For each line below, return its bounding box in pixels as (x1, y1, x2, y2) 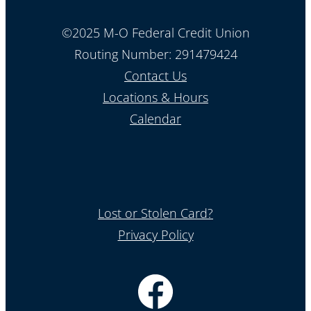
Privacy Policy (117, 226, 194, 243)
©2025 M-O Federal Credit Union (61, 24, 250, 41)
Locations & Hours (103, 88, 208, 106)
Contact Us (124, 67, 187, 84)
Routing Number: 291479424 (74, 45, 237, 62)
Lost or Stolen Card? (98, 204, 213, 221)
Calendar (130, 110, 181, 127)
